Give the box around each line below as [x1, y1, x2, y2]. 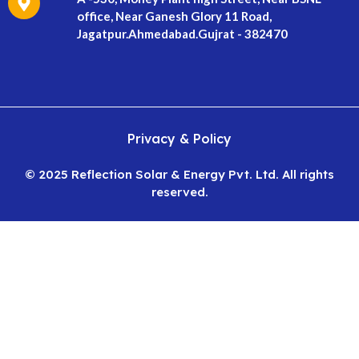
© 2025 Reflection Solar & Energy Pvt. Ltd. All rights [25, 167, 334, 182]
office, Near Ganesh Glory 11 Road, [76, 9, 272, 23]
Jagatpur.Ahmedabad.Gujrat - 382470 [76, 26, 288, 41]
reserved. [151, 184, 208, 200]
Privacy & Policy [127, 131, 232, 147]
